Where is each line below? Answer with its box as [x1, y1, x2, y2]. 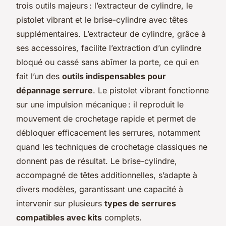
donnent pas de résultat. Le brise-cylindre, [16, 155, 177, 166]
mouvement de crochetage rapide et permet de [16, 113, 196, 124]
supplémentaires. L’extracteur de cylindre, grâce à [16, 28, 206, 39]
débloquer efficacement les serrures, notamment [16, 127, 200, 138]
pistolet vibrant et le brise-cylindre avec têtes [16, 14, 188, 25]
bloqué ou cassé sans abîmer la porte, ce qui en [16, 56, 199, 67]
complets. [102, 212, 142, 222]
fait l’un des [16, 71, 62, 81]
